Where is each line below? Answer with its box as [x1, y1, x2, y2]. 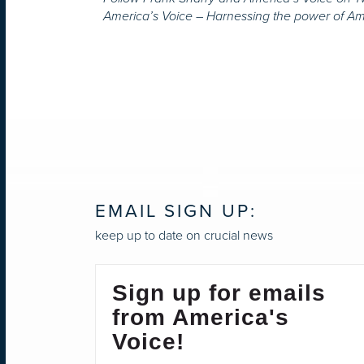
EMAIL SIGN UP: [95, 200, 257, 223]
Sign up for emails [112, 279, 326, 305]
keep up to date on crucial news [95, 225, 273, 245]
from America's [112, 304, 289, 330]
